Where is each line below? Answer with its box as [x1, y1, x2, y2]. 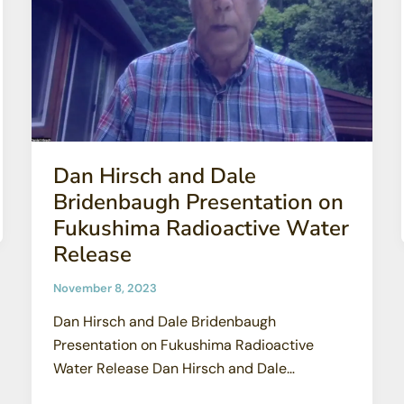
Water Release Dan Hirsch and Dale [52, 359, 287, 379]
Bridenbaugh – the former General [52, 382, 280, 402]
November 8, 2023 [52, 280, 157, 296]
